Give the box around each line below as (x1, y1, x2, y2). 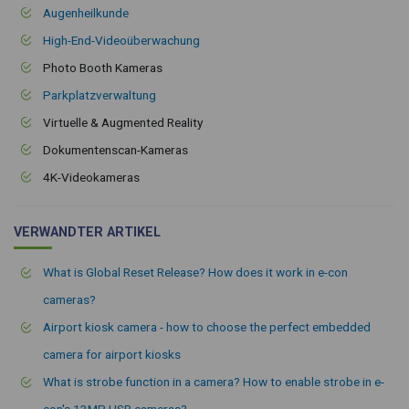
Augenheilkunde (43, 5, 129, 20)
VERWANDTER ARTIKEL (14, 224, 161, 240)
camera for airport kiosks (43, 346, 181, 362)
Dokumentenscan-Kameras (43, 142, 188, 157)
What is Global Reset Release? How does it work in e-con (43, 264, 348, 279)
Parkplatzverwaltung (43, 87, 156, 102)
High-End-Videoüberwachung (43, 32, 200, 47)
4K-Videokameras (43, 169, 140, 184)
